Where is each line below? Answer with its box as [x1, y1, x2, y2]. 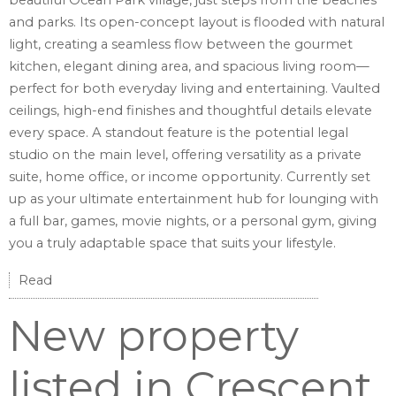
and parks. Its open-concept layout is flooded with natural [9, 14, 385, 31]
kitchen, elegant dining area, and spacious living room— [9, 58, 369, 75]
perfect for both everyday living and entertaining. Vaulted [9, 80, 380, 97]
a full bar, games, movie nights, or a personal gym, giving [9, 213, 377, 230]
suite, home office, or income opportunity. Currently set [9, 169, 370, 186]
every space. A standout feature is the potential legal [9, 125, 348, 141]
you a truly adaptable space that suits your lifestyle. [9, 235, 336, 252]
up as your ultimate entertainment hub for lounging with [9, 191, 378, 208]
